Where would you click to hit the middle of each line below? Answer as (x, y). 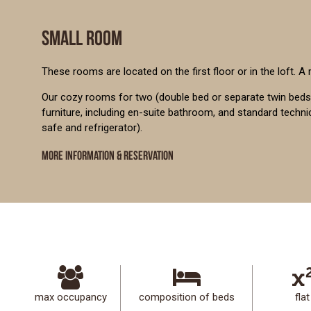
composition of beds (186, 297)
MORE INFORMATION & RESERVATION (108, 155)
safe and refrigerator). (92, 127)
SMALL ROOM (82, 37)
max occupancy (70, 297)
